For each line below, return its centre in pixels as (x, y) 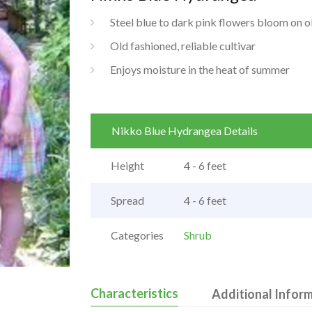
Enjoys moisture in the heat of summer (200, 69)
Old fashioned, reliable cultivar (182, 46)
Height (127, 166)
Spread (127, 201)
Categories (137, 235)
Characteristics (134, 294)
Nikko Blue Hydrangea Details (184, 131)
